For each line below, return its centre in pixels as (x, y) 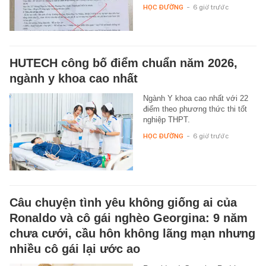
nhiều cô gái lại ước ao (75, 248)
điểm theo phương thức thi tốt (195, 109)
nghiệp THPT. (166, 119)
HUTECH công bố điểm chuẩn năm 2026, (123, 63)
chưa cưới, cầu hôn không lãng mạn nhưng (132, 233)
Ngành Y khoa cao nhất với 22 (195, 98)
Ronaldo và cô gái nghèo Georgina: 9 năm (129, 218)
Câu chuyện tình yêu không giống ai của (123, 202)
